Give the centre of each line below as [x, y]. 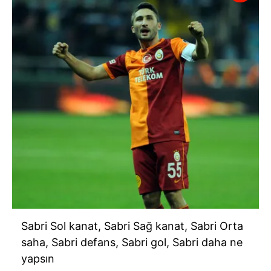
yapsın [38, 259]
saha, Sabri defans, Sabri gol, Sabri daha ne [132, 243]
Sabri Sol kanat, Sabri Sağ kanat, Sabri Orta [132, 226]
